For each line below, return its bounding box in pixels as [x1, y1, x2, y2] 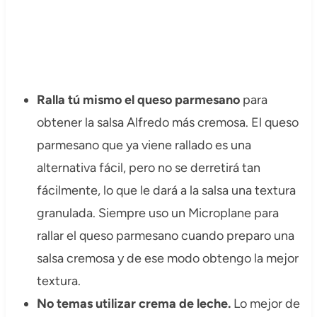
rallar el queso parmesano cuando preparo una [36, 228, 294, 244]
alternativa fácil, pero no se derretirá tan [36, 160, 260, 176]
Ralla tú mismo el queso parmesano [36, 92, 240, 108]
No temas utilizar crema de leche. [36, 296, 234, 312]
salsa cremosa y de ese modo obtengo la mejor [36, 250, 299, 267]
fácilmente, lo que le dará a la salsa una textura [36, 183, 296, 199]
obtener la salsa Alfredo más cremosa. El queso [36, 115, 299, 131]
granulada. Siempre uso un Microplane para [36, 205, 279, 221]
